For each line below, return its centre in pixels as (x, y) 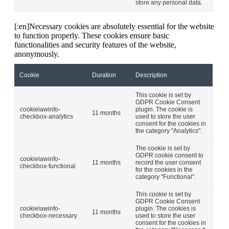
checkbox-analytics (47, 116)
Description (151, 75)
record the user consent (168, 162)
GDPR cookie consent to (169, 155)
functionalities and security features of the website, (95, 44)
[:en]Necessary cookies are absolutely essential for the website (114, 26)
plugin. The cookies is (166, 208)
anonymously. (37, 54)
